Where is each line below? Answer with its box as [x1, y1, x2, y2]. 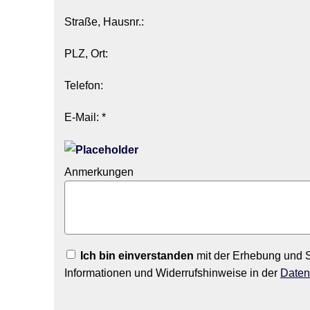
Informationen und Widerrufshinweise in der [64, 266, 280, 279]
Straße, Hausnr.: [64, 15, 144, 28]
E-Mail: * [64, 111, 106, 123]
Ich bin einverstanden [80, 249, 194, 262]
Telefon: [64, 79, 103, 91]
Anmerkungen [64, 165, 134, 178]
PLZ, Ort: [64, 47, 108, 60]
